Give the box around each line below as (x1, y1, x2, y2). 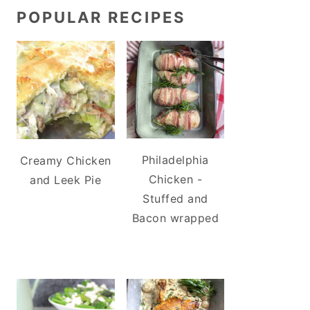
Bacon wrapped (131, 211, 219, 226)
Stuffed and (143, 192, 208, 206)
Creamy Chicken (19, 153, 111, 167)
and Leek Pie (30, 172, 102, 187)
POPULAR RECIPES (17, 8, 185, 26)
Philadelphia (141, 153, 209, 167)
